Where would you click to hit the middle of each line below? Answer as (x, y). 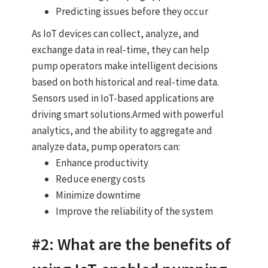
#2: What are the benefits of (131, 244)
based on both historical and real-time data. (125, 82)
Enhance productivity (102, 163)
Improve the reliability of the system (134, 211)
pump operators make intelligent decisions (124, 66)
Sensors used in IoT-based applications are (123, 98)
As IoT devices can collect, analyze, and (115, 34)
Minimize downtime (98, 195)
